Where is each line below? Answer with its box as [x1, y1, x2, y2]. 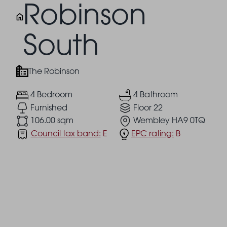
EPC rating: [131, 128, 174, 138]
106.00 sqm [30, 115, 73, 126]
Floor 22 [133, 102, 163, 112]
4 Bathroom [133, 89, 178, 99]
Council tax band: [30, 128, 101, 138]
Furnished [30, 102, 67, 112]
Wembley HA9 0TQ [133, 115, 205, 126]
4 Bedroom [30, 89, 72, 99]
